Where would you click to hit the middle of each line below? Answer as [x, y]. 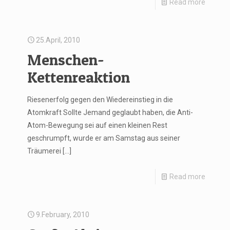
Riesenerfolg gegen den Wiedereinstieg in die [100, 100]
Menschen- [66, 60]
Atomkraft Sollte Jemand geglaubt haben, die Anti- [110, 112]
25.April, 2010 [58, 40]
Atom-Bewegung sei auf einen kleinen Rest [97, 125]
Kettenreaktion [79, 77]
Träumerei [44, 151]
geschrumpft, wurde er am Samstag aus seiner [104, 138]
